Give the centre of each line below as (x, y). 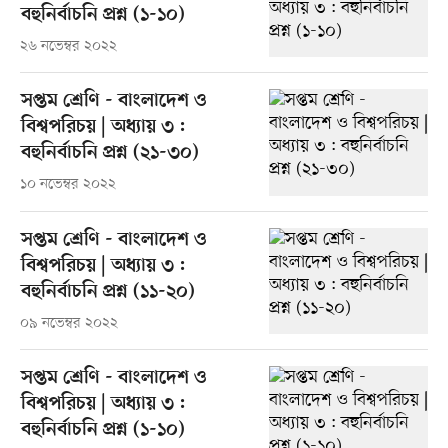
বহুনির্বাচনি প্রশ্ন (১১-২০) (107, 292)
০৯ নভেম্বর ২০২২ (68, 323)
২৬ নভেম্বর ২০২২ (68, 47)
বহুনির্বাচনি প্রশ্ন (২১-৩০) (109, 154)
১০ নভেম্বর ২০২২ (67, 185)
